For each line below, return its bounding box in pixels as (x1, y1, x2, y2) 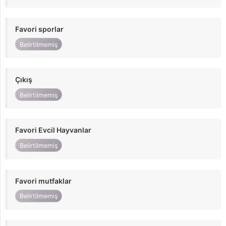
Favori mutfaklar (15, 176, 72, 185)
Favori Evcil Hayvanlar (15, 126, 91, 135)
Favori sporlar (15, 24, 64, 33)
